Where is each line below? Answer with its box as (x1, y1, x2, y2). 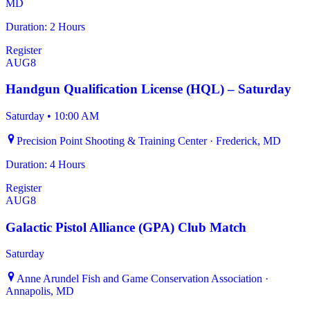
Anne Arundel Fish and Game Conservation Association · (17, 273, 268, 285)
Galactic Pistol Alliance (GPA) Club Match (6, 219, 246, 235)
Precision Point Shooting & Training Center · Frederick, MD (17, 135, 281, 147)
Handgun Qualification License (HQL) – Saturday (6, 82, 291, 97)
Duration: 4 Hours (6, 158, 85, 171)
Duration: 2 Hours (6, 20, 85, 33)
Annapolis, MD (6, 285, 74, 298)
